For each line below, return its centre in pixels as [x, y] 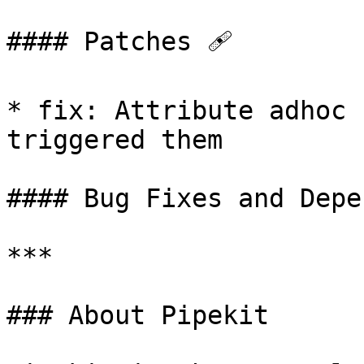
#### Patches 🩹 [120, 41]
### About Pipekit [138, 315]
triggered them [115, 140]
